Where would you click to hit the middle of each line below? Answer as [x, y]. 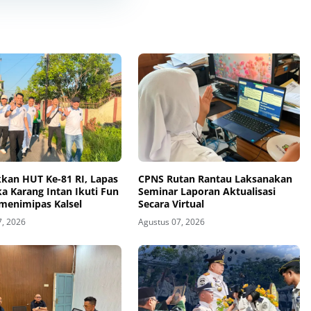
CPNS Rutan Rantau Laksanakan [215, 178]
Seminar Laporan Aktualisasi [207, 191]
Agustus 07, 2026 [171, 221]
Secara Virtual [171, 203]
